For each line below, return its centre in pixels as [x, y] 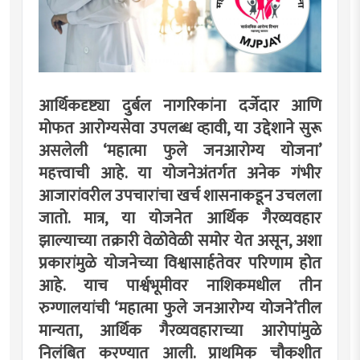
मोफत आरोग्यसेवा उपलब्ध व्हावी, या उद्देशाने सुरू [180, 128]
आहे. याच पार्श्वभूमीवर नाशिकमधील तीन [180, 286]
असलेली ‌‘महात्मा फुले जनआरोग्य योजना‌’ [180, 151]
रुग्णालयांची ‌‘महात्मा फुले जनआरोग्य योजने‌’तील [180, 308]
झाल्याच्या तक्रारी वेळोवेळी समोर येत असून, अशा [180, 241]
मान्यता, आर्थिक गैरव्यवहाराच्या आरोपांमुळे [180, 331]
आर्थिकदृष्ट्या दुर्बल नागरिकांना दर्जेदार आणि [180, 106]
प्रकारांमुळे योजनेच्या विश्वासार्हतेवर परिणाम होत [180, 263]
